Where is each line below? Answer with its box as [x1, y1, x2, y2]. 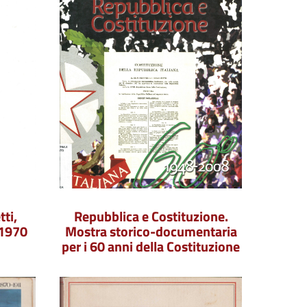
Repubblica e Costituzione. [73, 206, 228, 227]
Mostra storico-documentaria [64, 221, 237, 242]
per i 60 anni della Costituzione [62, 236, 240, 257]
